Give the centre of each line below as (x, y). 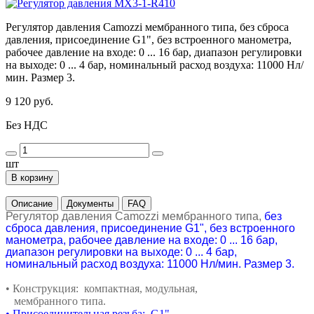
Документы (90, 203)
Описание (32, 203)
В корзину (32, 177)
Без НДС (27, 125)
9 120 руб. (29, 101)
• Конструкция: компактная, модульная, (103, 288)
